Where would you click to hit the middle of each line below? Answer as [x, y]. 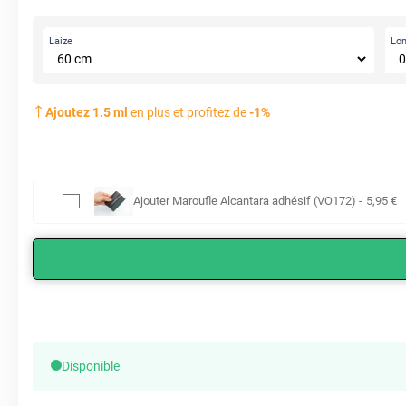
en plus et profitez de [188, 113]
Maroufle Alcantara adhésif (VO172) [264, 201]
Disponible [91, 367]
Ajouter [152, 201]
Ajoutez [69, 113]
